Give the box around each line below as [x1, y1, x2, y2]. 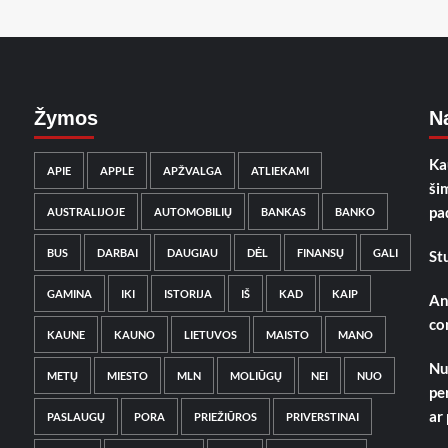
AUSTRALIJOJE [47, 205, 125, 218]
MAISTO [266, 328, 309, 341]
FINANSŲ [297, 246, 344, 259]
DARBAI [97, 246, 138, 259]
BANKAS [261, 205, 306, 218]
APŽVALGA [163, 164, 222, 177]
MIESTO [107, 369, 148, 382]
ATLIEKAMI [251, 164, 309, 177]
